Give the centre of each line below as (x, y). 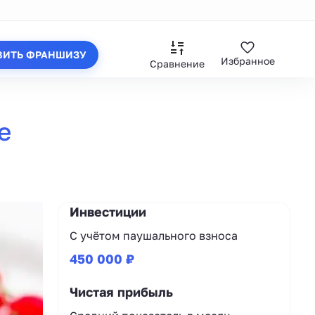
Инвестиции (108, 212)
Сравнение (177, 63)
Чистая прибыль (121, 292)
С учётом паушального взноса (154, 236)
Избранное (247, 61)
